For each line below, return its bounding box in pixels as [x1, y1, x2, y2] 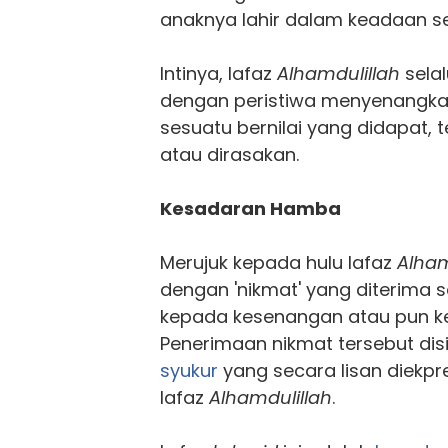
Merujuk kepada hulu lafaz [160, 249, 397, 275]
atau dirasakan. [160, 141, 299, 167]
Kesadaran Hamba [160, 195, 341, 221]
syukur [160, 357, 218, 383]
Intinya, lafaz [160, 60, 277, 86]
